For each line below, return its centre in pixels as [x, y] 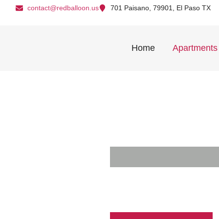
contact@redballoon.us [63, 8]
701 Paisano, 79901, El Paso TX [160, 8]
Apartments [195, 48]
